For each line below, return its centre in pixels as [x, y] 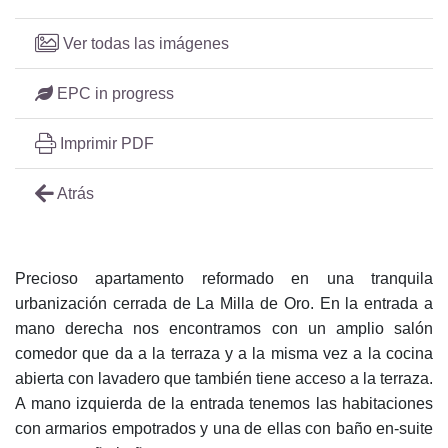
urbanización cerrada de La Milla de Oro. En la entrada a [224, 304]
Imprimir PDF [105, 144]
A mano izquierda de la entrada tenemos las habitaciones [224, 404]
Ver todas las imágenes [144, 44]
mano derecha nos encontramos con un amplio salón [224, 329]
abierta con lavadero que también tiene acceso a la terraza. [224, 379]
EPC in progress [113, 94]
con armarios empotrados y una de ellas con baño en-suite [224, 429]
